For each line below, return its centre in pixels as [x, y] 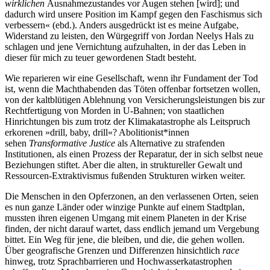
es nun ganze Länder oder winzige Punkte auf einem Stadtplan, [125, 207]
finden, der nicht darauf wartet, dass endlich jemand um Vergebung [132, 229]
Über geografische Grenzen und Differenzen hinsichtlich [114, 251]
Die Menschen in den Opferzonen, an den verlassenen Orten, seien [132, 196]
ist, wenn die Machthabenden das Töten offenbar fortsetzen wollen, [133, 89]
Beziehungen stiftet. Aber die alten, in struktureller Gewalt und [124, 165]
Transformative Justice [72, 143]
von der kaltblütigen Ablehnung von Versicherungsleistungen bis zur [135, 100]
